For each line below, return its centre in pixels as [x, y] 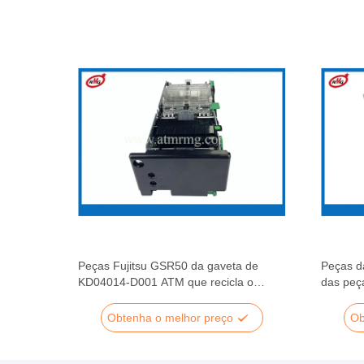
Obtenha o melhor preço [172, 317]
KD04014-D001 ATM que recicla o [166, 282]
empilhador [107, 298]
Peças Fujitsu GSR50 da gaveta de [168, 266]
